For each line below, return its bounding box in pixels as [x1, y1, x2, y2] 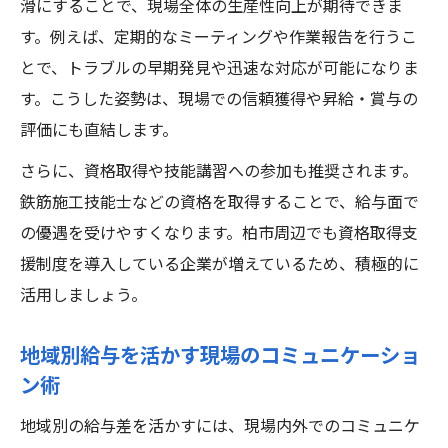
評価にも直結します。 [20, 118, 178, 145]
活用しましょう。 [20, 283, 147, 310]
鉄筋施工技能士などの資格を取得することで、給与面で [20, 190, 419, 217]
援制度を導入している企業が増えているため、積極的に [20, 252, 419, 279]
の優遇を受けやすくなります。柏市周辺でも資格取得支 [20, 221, 418, 248]
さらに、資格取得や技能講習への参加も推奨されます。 [20, 159, 418, 186]
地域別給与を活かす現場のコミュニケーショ [20, 340, 420, 374]
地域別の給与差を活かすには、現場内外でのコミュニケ [20, 414, 420, 441]
